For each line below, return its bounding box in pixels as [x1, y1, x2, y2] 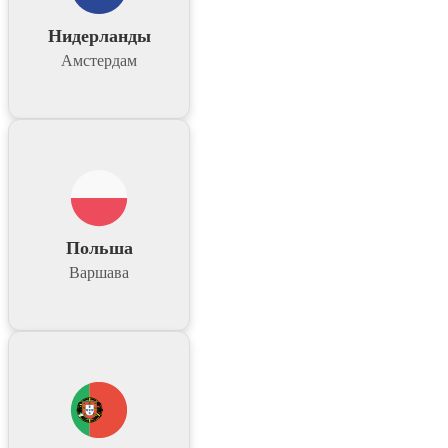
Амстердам [61, 52, 137, 70]
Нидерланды [47, 26, 151, 47]
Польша [65, 238, 133, 259]
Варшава [69, 264, 129, 282]
